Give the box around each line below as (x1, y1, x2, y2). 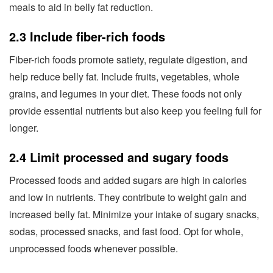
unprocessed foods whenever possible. (9, 241, 178, 255)
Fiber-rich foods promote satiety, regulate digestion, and (9, 52, 247, 66)
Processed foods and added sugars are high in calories (9, 172, 247, 187)
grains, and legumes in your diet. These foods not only (9, 86, 242, 101)
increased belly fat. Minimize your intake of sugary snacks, (9, 207, 259, 221)
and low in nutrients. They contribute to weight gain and (9, 190, 247, 204)
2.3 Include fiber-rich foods (9, 27, 165, 45)
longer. (9, 120, 38, 135)
